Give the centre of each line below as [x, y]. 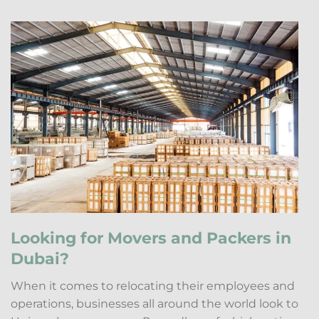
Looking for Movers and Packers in [151, 238]
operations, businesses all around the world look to [155, 304]
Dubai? [40, 259]
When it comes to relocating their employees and [153, 286]
